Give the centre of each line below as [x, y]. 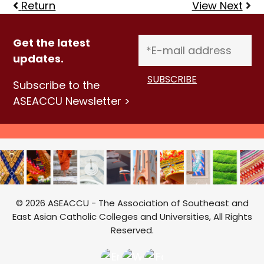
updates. [39, 58]
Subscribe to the [57, 85]
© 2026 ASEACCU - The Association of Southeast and [132, 203]
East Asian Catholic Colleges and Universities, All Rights [132, 216]
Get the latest [52, 42]
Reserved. [132, 230]
